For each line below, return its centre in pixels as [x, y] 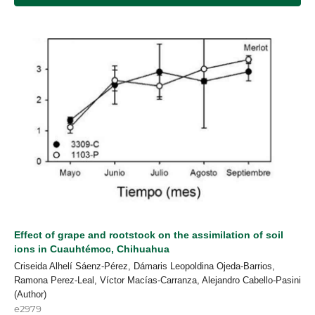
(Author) [30, 294]
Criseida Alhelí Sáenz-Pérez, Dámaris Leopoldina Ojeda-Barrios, [144, 266]
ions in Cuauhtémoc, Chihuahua [92, 249]
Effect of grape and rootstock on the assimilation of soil [149, 235]
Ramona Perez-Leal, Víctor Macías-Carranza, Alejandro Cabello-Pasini [157, 280]
